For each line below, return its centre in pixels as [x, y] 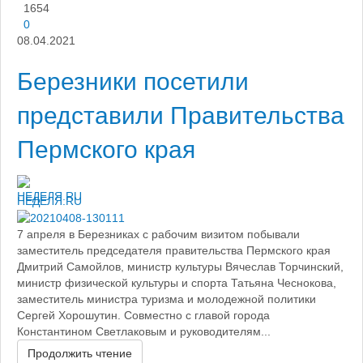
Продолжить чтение [80, 354]
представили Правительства [181, 115]
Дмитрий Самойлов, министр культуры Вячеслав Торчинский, [180, 267]
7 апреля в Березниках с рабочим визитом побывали [158, 235]
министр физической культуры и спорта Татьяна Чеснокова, [177, 283]
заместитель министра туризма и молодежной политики [167, 299]
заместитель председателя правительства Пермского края [174, 251]
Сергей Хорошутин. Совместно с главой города [143, 316]
